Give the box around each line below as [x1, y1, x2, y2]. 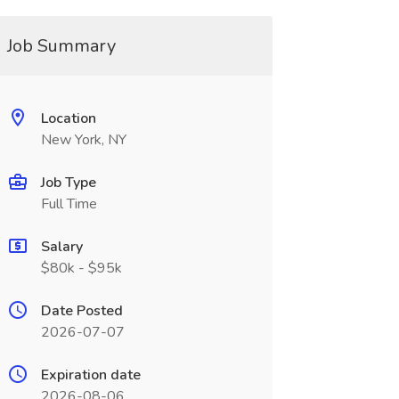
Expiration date [40, 365, 141, 385]
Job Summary [6, 34, 116, 58]
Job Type [40, 173, 96, 192]
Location [40, 109, 96, 128]
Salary [40, 237, 83, 256]
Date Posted [40, 301, 123, 321]
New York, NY [40, 130, 126, 150]
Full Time [40, 194, 97, 214]
